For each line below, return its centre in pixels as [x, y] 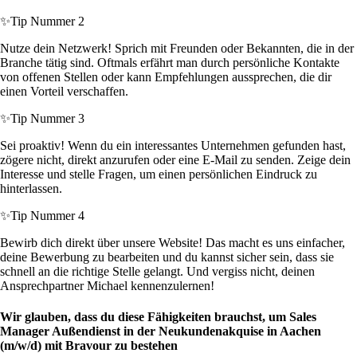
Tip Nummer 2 [47, 22]
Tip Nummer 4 [47, 216]
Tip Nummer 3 [47, 119]
